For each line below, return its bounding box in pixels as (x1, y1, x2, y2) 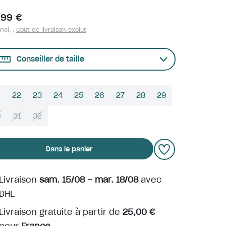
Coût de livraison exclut (16, 26, 86, 33)
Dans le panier (46, 144, 93, 153)
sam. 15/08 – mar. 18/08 (39, 175, 138, 185)
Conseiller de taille (16, 54, 84, 64)
